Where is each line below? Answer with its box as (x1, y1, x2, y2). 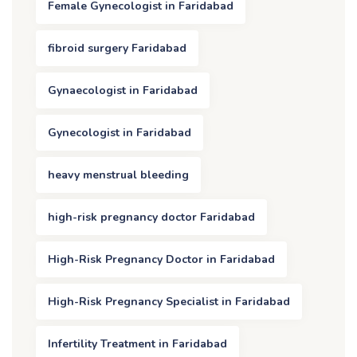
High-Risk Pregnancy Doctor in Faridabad (48, 251, 275, 267)
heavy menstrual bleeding (48, 167, 189, 182)
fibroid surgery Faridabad (48, 40, 186, 56)
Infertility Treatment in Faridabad (48, 335, 227, 351)
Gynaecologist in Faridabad (48, 82, 198, 98)
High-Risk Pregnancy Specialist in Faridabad (48, 293, 290, 309)
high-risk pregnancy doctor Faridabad (48, 209, 255, 225)
